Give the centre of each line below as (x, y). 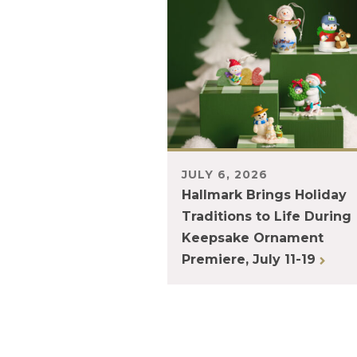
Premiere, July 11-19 (250, 260)
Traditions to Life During (266, 217)
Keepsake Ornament (252, 238)
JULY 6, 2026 (224, 175)
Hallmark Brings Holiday (264, 195)
